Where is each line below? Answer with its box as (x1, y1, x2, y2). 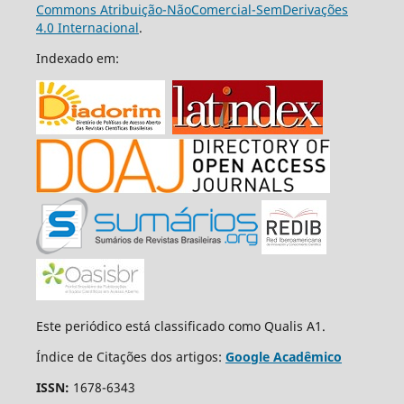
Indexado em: (35, 49, 119, 67)
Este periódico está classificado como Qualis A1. (35, 317, 326, 335)
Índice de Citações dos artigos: (35, 347, 225, 365)
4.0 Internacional (35, 18, 139, 36)
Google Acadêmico (225, 347, 342, 365)
